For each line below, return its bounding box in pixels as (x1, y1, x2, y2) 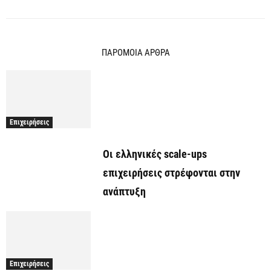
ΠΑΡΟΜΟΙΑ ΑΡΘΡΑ (101, 47, 170, 59)
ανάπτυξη (103, 185, 146, 198)
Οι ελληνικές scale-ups (103, 148, 207, 161)
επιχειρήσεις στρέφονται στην (103, 166, 240, 180)
